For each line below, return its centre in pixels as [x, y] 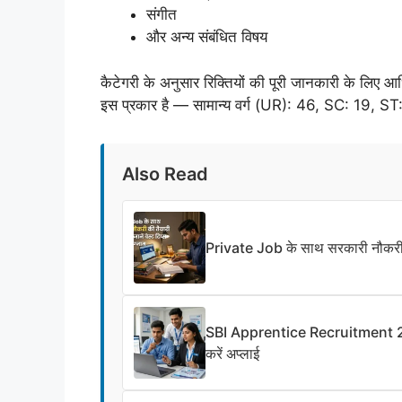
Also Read [165, 174]
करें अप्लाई [232, 353]
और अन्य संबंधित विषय [207, 37]
